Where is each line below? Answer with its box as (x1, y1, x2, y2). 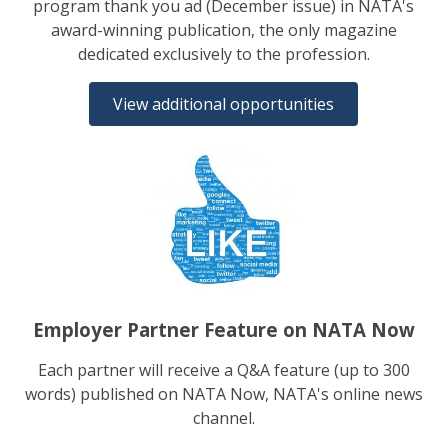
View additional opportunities (113, 92, 335, 115)
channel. (192, 406, 255, 429)
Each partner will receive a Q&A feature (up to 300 (37, 358, 410, 381)
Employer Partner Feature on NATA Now (32, 316, 415, 342)
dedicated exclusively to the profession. (77, 42, 370, 65)
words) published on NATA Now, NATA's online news (24, 382, 423, 405)
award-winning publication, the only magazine (50, 18, 397, 41)
